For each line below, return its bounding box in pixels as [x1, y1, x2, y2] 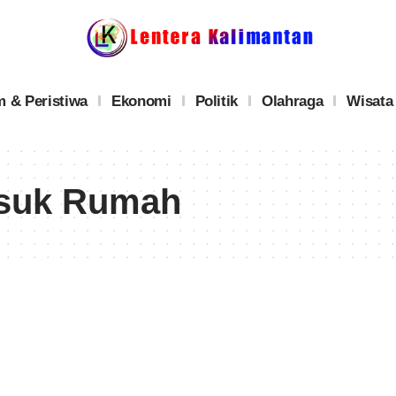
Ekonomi [110, 92, 171, 110]
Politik [194, 92, 239, 110]
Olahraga [262, 92, 324, 110]
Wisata [346, 92, 393, 110]
